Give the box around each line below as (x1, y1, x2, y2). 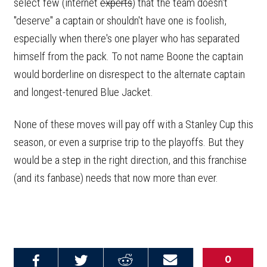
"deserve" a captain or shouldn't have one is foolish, (14, 14, 226, 27)
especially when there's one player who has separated (14, 32, 240, 45)
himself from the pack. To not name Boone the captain (14, 49, 243, 63)
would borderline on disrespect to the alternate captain (14, 67, 245, 81)
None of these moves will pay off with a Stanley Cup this (14, 117, 253, 131)
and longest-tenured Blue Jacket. (14, 85, 153, 99)
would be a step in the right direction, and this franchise (14, 153, 247, 167)
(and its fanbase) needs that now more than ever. (14, 171, 221, 185)
